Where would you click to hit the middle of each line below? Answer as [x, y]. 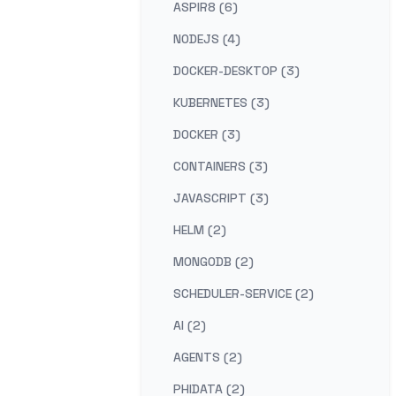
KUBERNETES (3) [221, 103]
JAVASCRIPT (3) [221, 198]
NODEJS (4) [207, 39]
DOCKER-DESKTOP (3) [236, 71]
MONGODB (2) [213, 262]
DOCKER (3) [207, 134]
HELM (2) [200, 230]
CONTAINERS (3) [221, 166]
